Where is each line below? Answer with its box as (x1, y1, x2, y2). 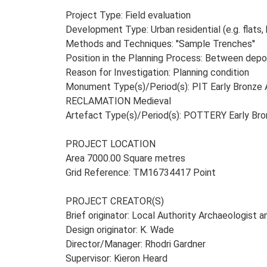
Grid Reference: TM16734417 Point (66, 167, 216, 178)
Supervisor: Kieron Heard (66, 253, 167, 264)
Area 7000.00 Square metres (66, 153, 185, 164)
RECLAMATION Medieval (66, 95, 171, 107)
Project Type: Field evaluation (66, 10, 191, 21)
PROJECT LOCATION (66, 138, 156, 150)
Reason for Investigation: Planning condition (66, 67, 249, 78)
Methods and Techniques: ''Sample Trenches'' (66, 38, 255, 49)
